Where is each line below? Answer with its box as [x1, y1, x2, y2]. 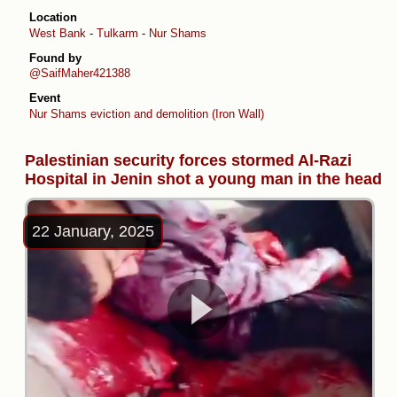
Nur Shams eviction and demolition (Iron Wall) [29, 106, 264, 121]
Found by [29, 51, 82, 65]
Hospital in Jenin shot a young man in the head [25, 169, 382, 188]
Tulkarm [97, 26, 138, 40]
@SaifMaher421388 [29, 66, 130, 81]
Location [29, 11, 77, 25]
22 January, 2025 [32, 222, 154, 240]
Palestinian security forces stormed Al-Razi [25, 151, 352, 169]
